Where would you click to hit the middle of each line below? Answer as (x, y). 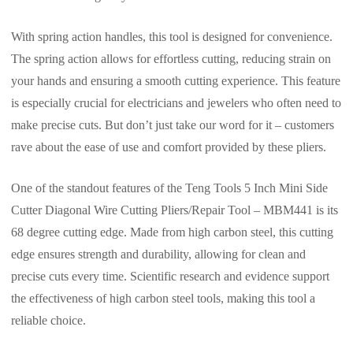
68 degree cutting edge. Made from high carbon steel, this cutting (172, 232)
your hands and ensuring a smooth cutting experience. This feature (176, 81)
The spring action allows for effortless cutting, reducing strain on (171, 59)
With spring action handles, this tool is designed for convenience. (172, 37)
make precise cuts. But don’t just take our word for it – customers (173, 125)
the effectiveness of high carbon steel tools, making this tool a (163, 299)
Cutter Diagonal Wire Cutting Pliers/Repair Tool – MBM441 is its (175, 210)
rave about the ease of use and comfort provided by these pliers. (169, 147)
